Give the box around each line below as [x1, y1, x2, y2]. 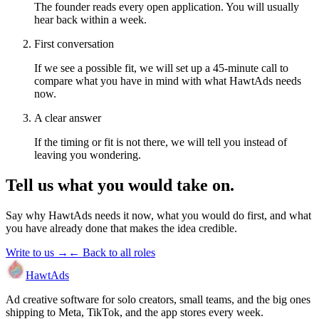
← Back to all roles [68, 246, 155, 258]
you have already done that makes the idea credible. [6, 221, 237, 234]
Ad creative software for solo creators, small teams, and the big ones [6, 293, 310, 305]
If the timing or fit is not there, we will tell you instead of [34, 136, 287, 149]
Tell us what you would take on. [6, 175, 234, 194]
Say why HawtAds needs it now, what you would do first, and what [6, 209, 311, 221]
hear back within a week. [34, 14, 147, 26]
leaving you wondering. [34, 149, 141, 162]
